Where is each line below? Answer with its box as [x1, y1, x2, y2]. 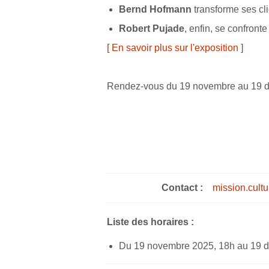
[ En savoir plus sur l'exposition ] [106, 42, 243, 53]
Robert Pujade [119, 23, 185, 34]
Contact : [161, 182, 203, 193]
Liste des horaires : [106, 216, 194, 227]
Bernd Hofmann [119, 4, 192, 14]
